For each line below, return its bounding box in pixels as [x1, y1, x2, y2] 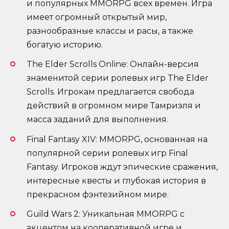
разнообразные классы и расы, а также [27, 26, 193, 36]
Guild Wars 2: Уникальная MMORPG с [27, 209, 185, 219]
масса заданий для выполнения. [27, 114, 168, 125]
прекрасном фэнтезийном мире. [27, 189, 169, 199]
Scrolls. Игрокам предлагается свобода [27, 87, 194, 97]
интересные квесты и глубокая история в [27, 175, 206, 186]
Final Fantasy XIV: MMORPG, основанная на [27, 134, 208, 144]
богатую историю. [27, 40, 103, 50]
